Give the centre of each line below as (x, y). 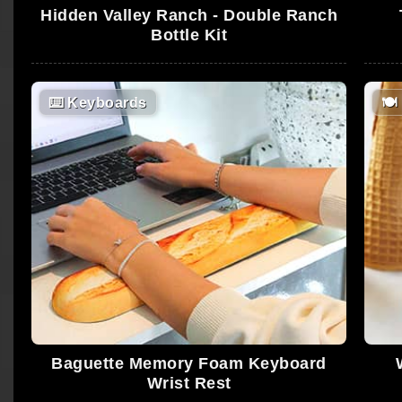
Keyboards (105, 103)
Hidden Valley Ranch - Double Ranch (189, 16)
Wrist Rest (189, 384)
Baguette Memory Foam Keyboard (189, 364)
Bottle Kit (189, 35)
